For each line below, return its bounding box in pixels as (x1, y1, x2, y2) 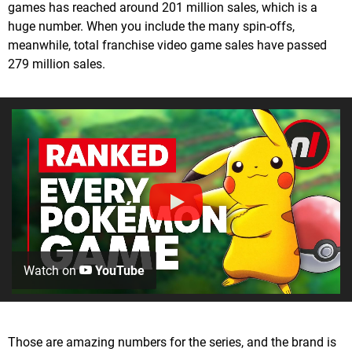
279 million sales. (8, 57, 105, 72)
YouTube (92, 263, 145, 279)
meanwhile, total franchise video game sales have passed (8, 38, 327, 53)
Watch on (24, 263, 79, 279)
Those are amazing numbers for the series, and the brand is (8, 335, 336, 350)
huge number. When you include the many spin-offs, (8, 19, 295, 35)
